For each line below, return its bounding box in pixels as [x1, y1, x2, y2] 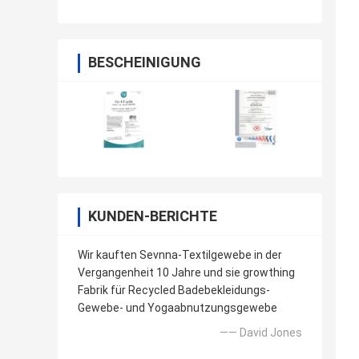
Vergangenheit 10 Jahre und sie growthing [78, 265, 295, 279]
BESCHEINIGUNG [88, 53, 201, 71]
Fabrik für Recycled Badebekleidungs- [78, 283, 270, 296]
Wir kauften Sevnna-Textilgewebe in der [78, 248, 282, 261]
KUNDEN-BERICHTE [88, 207, 217, 224]
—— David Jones [220, 325, 302, 339]
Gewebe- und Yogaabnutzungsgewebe [78, 301, 277, 314]
